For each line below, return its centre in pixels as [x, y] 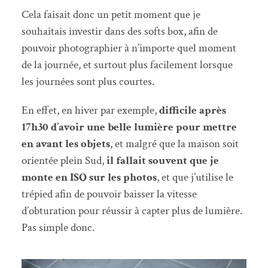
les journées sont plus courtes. [88, 82]
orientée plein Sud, [64, 160]
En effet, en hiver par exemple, [90, 110]
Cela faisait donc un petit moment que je [111, 15]
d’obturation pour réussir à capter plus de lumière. [132, 211]
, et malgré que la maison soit [174, 144]
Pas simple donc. [58, 227]
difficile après [192, 110]
